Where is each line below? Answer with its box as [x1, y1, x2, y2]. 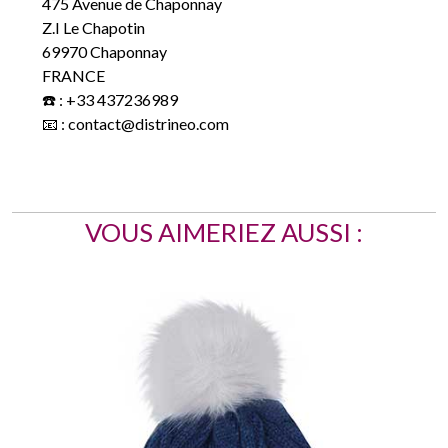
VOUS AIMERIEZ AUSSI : [85, 195, 363, 225]
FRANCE [42, 44, 105, 63]
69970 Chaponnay [42, 20, 167, 39]
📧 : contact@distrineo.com [42, 92, 229, 111]
